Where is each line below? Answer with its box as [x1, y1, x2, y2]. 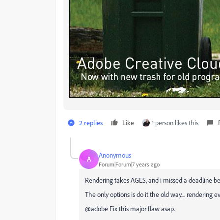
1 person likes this [152, 118, 198, 127]
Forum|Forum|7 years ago [99, 160, 160, 168]
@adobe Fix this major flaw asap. [85, 204, 175, 213]
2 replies [79, 118, 103, 127]
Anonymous [99, 150, 131, 159]
